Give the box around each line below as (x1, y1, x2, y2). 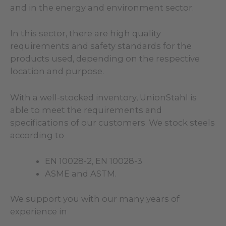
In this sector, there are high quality (10, 28, 161, 39)
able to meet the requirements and (10, 104, 162, 115)
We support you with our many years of (10, 193, 180, 204)
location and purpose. (10, 66, 104, 77)
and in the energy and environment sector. (10, 3, 194, 13)
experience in (10, 206, 67, 216)
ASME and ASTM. (45, 168, 117, 179)
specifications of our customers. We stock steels (10, 117, 215, 128)
